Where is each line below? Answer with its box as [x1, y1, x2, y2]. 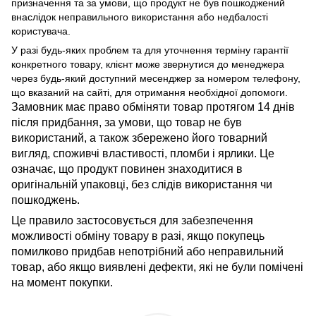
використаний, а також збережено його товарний [11, 131, 267, 144]
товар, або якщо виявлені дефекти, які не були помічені [11, 260, 303, 273]
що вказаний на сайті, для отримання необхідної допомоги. [11, 86, 288, 98]
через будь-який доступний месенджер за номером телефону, [11, 72, 300, 84]
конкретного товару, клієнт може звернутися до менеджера [11, 58, 284, 70]
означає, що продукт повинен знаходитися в [11, 162, 243, 175]
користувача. [11, 25, 71, 37]
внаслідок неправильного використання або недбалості [11, 11, 268, 23]
